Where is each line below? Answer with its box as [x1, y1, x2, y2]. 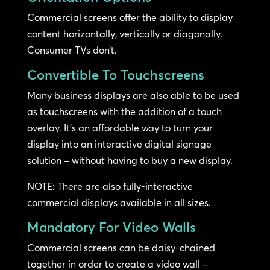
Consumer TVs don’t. [27, 44, 117, 57]
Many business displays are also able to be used [27, 89, 239, 102]
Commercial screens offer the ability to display [27, 11, 233, 24]
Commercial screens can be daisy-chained [27, 242, 215, 254]
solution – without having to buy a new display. [27, 154, 233, 167]
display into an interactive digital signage [27, 138, 212, 151]
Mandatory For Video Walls [27, 219, 196, 236]
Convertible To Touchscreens [27, 66, 204, 84]
